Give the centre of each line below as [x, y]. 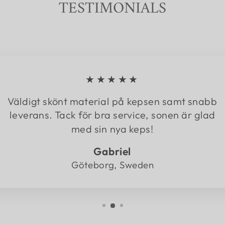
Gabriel [113, 151]
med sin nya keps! [113, 129]
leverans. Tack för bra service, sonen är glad [113, 115]
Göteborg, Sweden [113, 165]
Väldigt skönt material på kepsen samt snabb [113, 101]
